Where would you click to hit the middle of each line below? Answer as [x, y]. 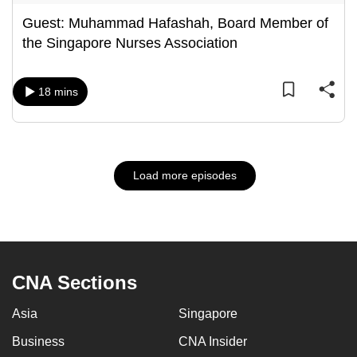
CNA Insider [213, 341]
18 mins [58, 92]
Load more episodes [184, 175]
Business [38, 341]
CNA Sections [75, 282]
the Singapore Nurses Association [130, 43]
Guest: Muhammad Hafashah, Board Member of [175, 23]
